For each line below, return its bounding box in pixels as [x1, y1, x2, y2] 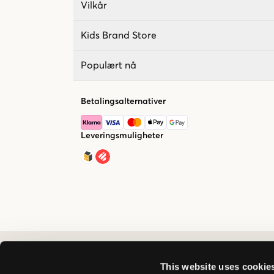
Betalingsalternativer [81, 97, 166, 106]
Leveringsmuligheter [81, 131, 163, 140]
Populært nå [81, 60, 136, 70]
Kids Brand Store [81, 30, 157, 40]
